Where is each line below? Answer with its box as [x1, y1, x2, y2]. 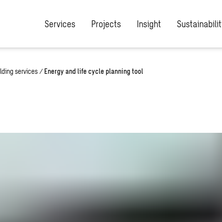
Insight [137, 18, 161, 29]
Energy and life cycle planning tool [44, 67, 143, 75]
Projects [91, 18, 121, 29]
